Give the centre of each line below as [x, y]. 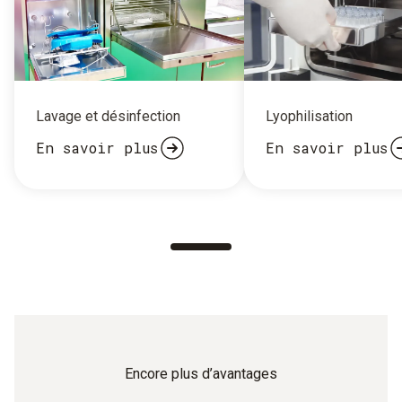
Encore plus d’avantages [201, 374]
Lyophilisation [309, 117]
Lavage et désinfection [108, 117]
